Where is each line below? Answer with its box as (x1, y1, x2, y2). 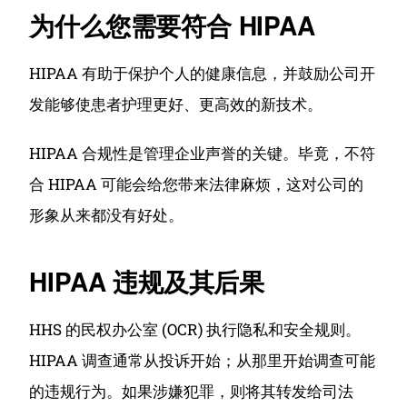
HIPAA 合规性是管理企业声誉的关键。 (29, 143, 299, 164)
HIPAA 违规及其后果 (29, 263, 265, 300)
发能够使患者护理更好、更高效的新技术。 (29, 94, 323, 114)
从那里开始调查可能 (236, 350, 376, 371)
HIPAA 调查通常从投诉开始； (29, 350, 237, 371)
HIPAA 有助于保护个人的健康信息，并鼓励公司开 (29, 63, 376, 84)
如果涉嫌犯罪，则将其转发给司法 (122, 381, 354, 402)
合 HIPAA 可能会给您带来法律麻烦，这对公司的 (29, 174, 364, 194)
